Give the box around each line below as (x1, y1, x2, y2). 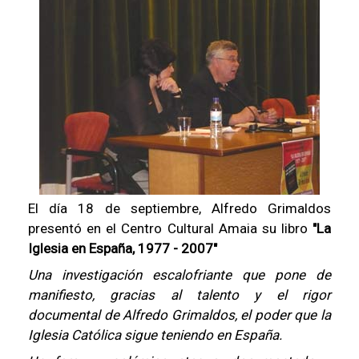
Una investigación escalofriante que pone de (28, 267, 331, 283)
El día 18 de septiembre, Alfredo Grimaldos (28, 200, 331, 216)
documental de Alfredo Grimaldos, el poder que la (28, 307, 331, 323)
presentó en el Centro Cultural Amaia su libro (28, 220, 313, 236)
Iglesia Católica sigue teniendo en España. (28, 327, 282, 343)
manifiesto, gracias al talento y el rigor (28, 287, 331, 303)
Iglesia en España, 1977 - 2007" (28, 240, 217, 256)
